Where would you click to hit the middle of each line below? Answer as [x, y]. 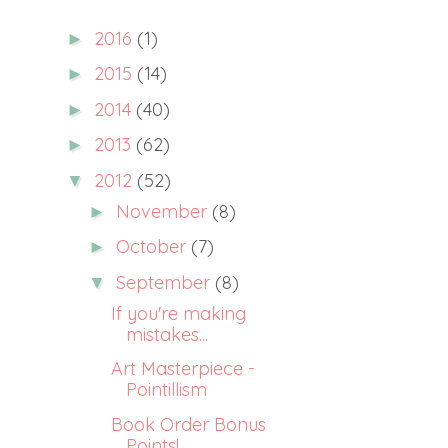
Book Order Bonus [188, 424]
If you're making [178, 313]
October [153, 246]
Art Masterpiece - [182, 368]
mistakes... [166, 334]
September [165, 282]
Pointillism [166, 389]
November [163, 211]
